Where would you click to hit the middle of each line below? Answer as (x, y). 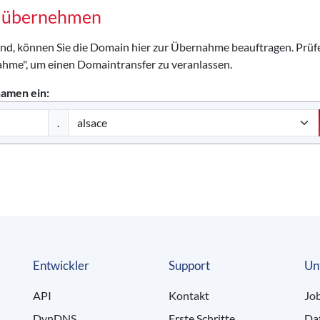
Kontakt (189, 295)
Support (189, 265)
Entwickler (61, 265)
